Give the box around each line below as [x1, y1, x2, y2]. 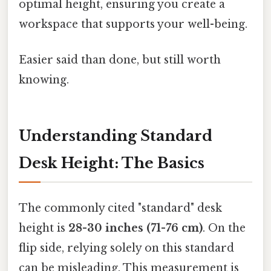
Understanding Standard [19, 126, 212, 145]
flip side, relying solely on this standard [19, 241, 234, 255]
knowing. [19, 73, 69, 87]
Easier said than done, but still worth [19, 53, 221, 67]
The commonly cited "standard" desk [19, 201, 222, 215]
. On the [203, 221, 246, 235]
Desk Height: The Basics [19, 154, 204, 172]
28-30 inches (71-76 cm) [68, 221, 203, 235]
